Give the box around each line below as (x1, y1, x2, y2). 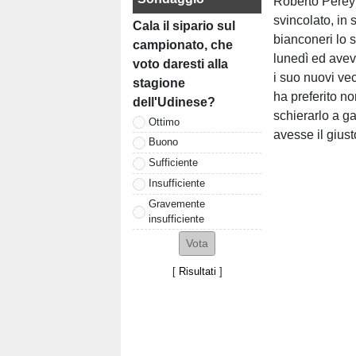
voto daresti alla (133, 57, 228, 72)
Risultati (178, 265, 216, 277)
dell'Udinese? (133, 95, 215, 110)
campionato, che (133, 38, 233, 52)
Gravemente (149, 197, 205, 210)
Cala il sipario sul (133, 19, 235, 33)
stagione (133, 76, 185, 91)
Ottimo (149, 115, 180, 128)
